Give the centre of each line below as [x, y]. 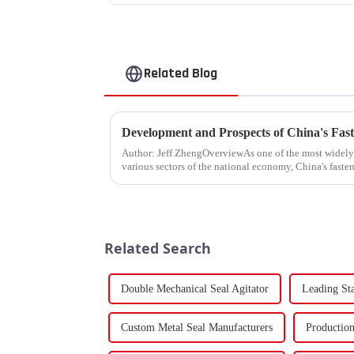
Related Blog [181, 73]
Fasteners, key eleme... [169, 179]
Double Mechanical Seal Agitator [195, 289]
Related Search [158, 248]
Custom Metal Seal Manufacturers [197, 328]
